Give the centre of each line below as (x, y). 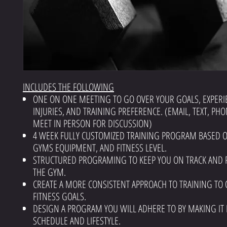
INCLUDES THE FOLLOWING (68, 87)
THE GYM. (49, 172)
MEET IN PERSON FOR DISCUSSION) (92, 123)
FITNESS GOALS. (60, 196)
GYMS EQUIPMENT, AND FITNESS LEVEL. (100, 147)
